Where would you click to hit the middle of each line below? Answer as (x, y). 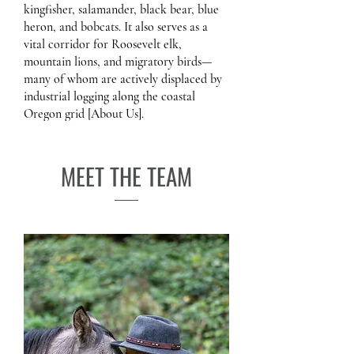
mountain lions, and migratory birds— (118, 62)
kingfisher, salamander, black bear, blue (121, 9)
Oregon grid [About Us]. (84, 114)
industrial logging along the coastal (109, 96)
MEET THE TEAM (126, 176)
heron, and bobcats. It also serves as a (116, 27)
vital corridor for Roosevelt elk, (103, 44)
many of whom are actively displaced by (123, 79)
